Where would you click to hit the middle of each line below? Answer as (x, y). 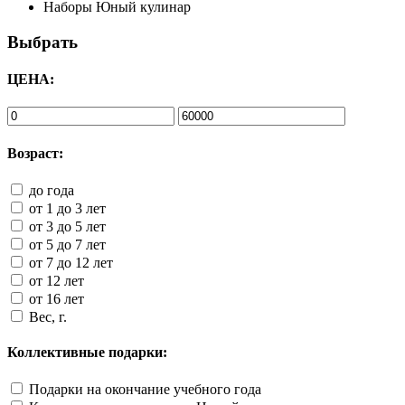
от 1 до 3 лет (67, 208)
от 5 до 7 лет (67, 244)
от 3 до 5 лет (67, 226)
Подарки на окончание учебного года (145, 390)
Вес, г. (48, 316)
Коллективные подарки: (87, 353)
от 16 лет (57, 298)
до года (52, 190)
